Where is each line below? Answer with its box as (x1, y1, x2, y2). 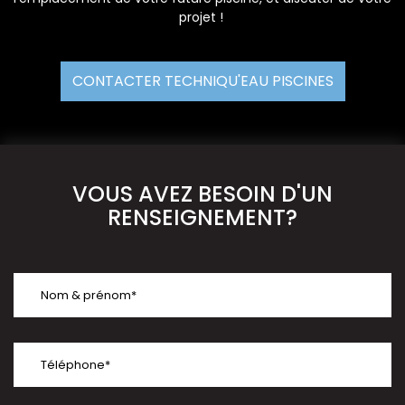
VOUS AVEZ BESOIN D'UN (72, 179, 333, 209)
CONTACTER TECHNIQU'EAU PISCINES (71, 71, 334, 91)
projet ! (178, 8, 227, 26)
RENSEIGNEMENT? (108, 202, 297, 232)
